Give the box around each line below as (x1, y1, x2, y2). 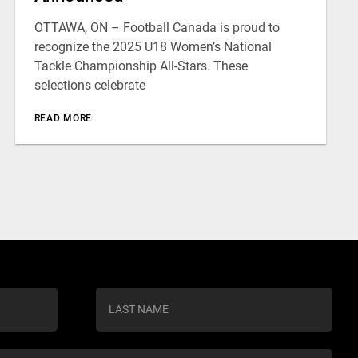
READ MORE (34, 113, 92, 125)
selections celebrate (34, 78, 145, 93)
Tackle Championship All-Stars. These (34, 58, 248, 74)
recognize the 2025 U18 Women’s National (34, 39, 272, 55)
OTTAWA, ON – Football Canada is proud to (34, 20, 280, 36)
